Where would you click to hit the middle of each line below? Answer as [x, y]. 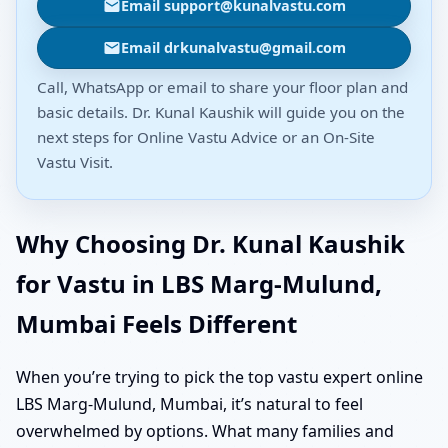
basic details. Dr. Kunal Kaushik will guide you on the [221, 111]
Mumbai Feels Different [156, 323]
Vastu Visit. [75, 161]
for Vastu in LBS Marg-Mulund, [199, 283]
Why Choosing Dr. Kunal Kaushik [210, 243]
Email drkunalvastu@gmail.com [233, 47]
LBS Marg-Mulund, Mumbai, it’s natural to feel [189, 403]
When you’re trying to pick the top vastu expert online [219, 376]
